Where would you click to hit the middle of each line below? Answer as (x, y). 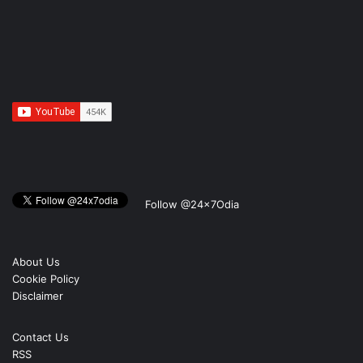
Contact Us (41, 337)
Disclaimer (38, 296)
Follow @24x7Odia (190, 205)
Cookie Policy (46, 279)
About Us (36, 262)
